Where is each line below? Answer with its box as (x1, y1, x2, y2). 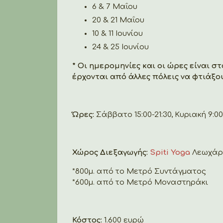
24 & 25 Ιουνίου (92, 42, 149, 51)
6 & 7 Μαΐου (92, 2, 137, 11)
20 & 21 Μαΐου (92, 15, 144, 24)
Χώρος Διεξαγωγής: (72, 148, 150, 157)
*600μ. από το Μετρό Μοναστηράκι (72, 178, 208, 187)
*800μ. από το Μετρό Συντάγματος (72, 167, 206, 176)
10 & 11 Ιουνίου (92, 29, 143, 38)
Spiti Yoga (150, 148, 192, 157)
